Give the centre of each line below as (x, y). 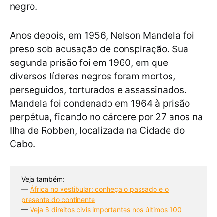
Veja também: (43, 179)
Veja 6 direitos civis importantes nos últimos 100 (106, 210)
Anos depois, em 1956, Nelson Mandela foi (102, 36)
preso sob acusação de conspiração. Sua (99, 49)
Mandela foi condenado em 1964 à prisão (100, 103)
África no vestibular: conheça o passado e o (99, 189)
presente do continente (58, 200)
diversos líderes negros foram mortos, (93, 76)
